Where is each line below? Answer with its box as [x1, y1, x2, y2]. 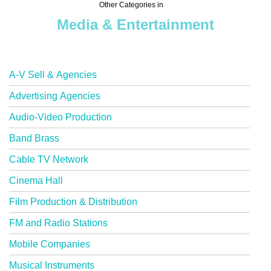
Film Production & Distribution [9, 196, 137, 207]
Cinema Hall [9, 175, 63, 186]
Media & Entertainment [57, 16, 214, 33]
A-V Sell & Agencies [9, 69, 97, 80]
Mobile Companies [9, 238, 90, 249]
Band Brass [9, 132, 59, 143]
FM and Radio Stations [9, 217, 108, 228]
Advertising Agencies [9, 90, 100, 101]
